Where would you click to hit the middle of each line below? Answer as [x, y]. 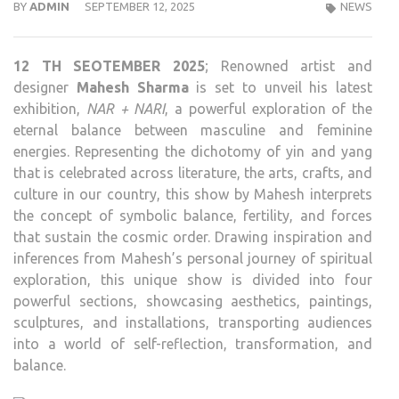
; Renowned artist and [289, 66]
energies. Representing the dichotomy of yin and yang [193, 151]
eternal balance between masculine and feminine [193, 130]
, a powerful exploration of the [269, 109]
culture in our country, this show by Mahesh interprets [193, 194]
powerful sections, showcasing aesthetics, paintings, [193, 301]
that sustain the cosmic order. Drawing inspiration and [193, 237]
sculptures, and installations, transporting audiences [193, 322]
